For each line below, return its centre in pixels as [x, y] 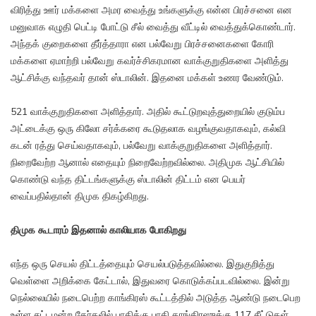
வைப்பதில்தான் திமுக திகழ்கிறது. [80, 197]
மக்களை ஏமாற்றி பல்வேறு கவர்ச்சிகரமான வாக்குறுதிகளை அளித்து [150, 61]
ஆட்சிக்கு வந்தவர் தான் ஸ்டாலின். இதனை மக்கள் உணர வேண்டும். [147, 78]
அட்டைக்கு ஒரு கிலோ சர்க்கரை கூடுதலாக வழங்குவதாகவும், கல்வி [148, 129]
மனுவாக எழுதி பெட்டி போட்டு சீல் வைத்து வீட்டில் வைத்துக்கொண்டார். [153, 28]
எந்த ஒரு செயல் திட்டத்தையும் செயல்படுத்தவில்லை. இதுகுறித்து [142, 265]
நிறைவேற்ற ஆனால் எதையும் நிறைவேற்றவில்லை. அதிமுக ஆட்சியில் [147, 163]
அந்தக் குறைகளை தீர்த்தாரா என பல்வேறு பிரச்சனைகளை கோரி [142, 44]
